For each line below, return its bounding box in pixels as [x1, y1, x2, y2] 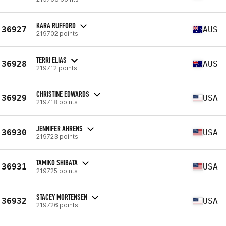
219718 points [36, 98, 78, 106]
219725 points [36, 166, 78, 175]
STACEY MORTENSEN [36, 192, 87, 202]
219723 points [36, 132, 78, 140]
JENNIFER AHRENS [36, 123, 83, 133]
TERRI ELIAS [36, 54, 67, 65]
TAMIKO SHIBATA [36, 157, 78, 167]
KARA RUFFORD [36, 20, 76, 30]
